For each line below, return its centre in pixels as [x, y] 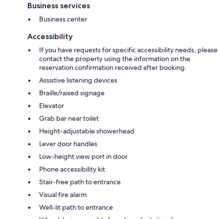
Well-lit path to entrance [76, 207]
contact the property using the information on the [115, 58]
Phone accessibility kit [72, 169]
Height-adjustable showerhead [87, 131]
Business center [63, 19]
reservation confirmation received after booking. [113, 67]
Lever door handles [68, 143]
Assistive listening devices [78, 80]
